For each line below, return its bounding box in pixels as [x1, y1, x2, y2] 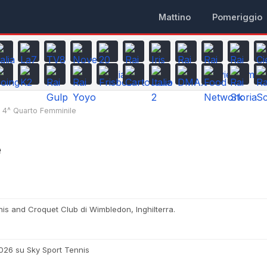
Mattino [159, 11, 191, 22]
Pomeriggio [212, 11, 262, 22]
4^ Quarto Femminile [2, 106, 76, 115]
